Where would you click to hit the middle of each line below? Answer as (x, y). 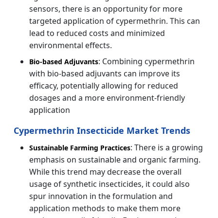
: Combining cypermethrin (146, 61)
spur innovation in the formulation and (101, 196)
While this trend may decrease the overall (105, 172)
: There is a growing (167, 147)
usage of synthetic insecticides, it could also (109, 184)
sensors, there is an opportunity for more (106, 9)
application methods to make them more (105, 208)
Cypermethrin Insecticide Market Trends (102, 130)
